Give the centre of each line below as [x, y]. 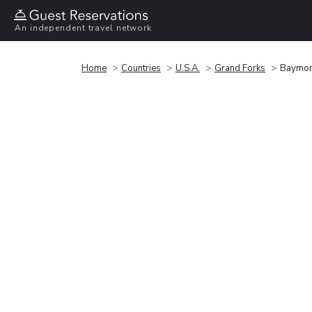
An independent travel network [84, 28]
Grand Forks [240, 68]
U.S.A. [188, 68]
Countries [141, 68]
